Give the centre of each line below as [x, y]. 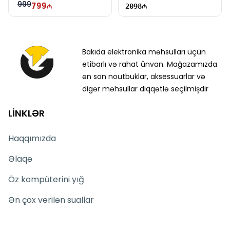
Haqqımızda [32, 138]
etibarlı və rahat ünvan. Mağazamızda [150, 64]
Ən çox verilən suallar [51, 200]
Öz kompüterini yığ [46, 179]
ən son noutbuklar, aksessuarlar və [144, 76]
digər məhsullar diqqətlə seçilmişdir [145, 89]
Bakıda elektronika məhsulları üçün [144, 52]
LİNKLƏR [26, 113]
